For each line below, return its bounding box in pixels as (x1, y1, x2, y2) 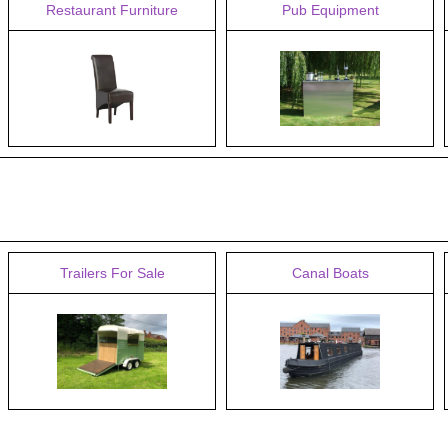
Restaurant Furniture (46, 2, 178, 18)
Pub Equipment (281, 2, 379, 18)
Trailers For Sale (59, 265, 165, 281)
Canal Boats (291, 265, 369, 281)
